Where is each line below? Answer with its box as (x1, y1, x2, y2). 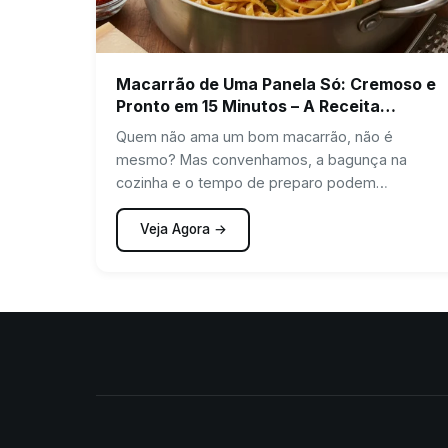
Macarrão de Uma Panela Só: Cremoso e (116, 73, 436, 94)
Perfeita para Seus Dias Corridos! (116, 117, 384, 138)
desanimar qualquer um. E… (116, 196, 302, 214)
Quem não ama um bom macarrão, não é (116, 127, 393, 145)
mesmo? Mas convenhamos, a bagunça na (116, 150, 407, 168)
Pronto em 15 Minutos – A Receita (116, 95, 380, 116)
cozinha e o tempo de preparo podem (116, 173, 376, 191)
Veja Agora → (139, 221, 227, 238)
